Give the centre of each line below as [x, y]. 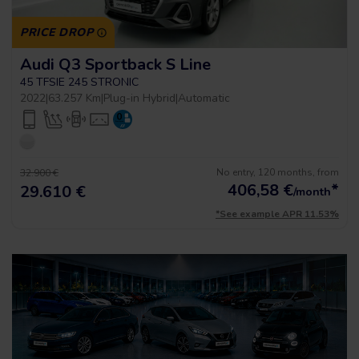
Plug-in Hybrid [139, 98]
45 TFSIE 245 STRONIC [79, 82]
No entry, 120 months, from [278, 172]
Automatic [204, 98]
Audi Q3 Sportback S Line [115, 65]
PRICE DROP [57, 32]
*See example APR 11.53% [277, 214]
